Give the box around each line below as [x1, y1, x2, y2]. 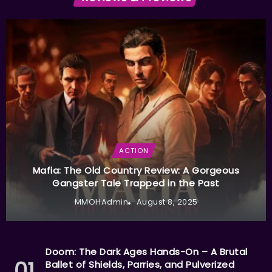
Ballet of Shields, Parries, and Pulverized [46, 257, 234, 271]
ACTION [119, 145, 149, 155]
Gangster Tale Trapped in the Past [52, 176, 220, 189]
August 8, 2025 [136, 196, 198, 207]
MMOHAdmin [74, 196, 128, 207]
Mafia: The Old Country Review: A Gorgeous [32, 163, 240, 177]
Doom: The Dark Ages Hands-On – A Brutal [46, 245, 248, 258]
